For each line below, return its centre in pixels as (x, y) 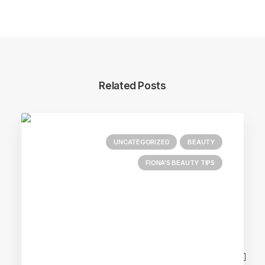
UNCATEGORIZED (142, 142)
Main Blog (132, 256)
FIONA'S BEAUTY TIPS (180, 163)
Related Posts (132, 86)
